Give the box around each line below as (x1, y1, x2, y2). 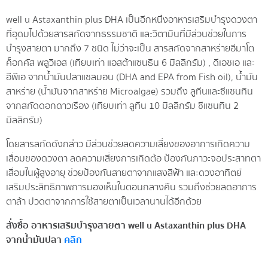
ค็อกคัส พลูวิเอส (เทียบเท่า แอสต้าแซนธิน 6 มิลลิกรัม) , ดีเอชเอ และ (6, 54, 255, 71)
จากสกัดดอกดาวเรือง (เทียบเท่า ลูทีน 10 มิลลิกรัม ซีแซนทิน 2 (6, 98, 239, 114)
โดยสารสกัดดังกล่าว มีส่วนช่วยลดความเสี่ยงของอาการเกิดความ (6, 136, 250, 152)
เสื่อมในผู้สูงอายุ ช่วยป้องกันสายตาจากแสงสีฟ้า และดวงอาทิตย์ (6, 165, 242, 181)
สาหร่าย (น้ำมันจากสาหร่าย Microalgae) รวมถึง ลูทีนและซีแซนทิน (6, 83, 253, 99)
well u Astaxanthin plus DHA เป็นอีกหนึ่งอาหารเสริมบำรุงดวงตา (6, 11, 257, 28)
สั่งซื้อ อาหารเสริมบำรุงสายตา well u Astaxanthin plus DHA (6, 217, 246, 233)
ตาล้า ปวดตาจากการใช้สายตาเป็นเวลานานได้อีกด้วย (6, 193, 202, 209)
